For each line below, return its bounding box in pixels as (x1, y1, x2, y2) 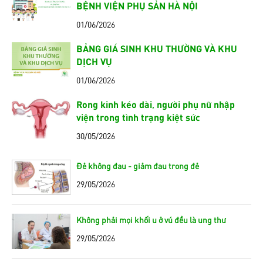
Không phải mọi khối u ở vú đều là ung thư (76, 214, 226, 225)
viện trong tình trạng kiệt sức (76, 110, 200, 123)
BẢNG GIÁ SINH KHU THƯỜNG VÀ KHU (76, 42, 237, 54)
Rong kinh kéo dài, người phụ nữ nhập (76, 97, 235, 110)
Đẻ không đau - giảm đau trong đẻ (76, 160, 199, 171)
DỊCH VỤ (76, 55, 112, 67)
